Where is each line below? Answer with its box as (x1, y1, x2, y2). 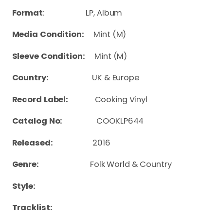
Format (12, 7, 43, 18)
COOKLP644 (79, 115, 144, 127)
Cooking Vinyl (94, 93, 148, 105)
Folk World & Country (90, 159, 172, 170)
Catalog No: (12, 115, 80, 127)
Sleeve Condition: (12, 50, 85, 62)
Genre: (12, 159, 90, 170)
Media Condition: (12, 29, 86, 40)
